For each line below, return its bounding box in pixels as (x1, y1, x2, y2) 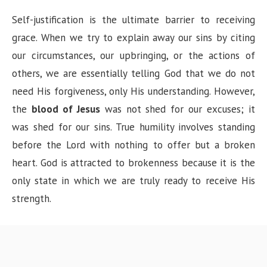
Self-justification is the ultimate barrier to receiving (12, 13, 255, 26)
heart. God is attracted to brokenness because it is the (12, 156, 255, 169)
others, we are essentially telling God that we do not (12, 66, 255, 80)
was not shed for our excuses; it (100, 102, 256, 116)
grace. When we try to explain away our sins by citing (12, 30, 255, 44)
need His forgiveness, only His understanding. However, (12, 84, 255, 98)
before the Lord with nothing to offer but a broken (12, 138, 255, 151)
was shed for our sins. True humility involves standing (12, 120, 255, 133)
